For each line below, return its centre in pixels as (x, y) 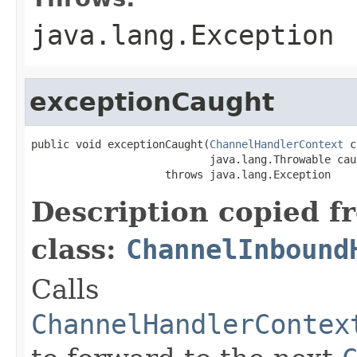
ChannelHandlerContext (277, 144)
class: (78, 249)
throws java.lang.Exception (181, 174)
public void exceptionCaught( (120, 144)
